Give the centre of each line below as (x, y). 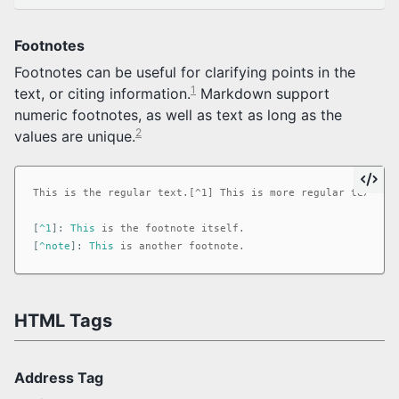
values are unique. (75, 136)
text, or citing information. (102, 93)
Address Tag (59, 377)
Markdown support (263, 93)
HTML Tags (63, 320)
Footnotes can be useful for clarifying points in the (185, 72)
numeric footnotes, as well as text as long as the (178, 114)
